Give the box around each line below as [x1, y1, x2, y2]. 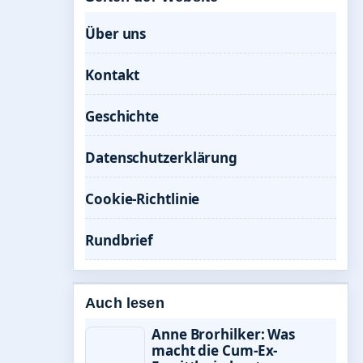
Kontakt [85, 66, 140, 84]
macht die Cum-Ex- [152, 341, 278, 360]
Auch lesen [85, 295, 164, 311]
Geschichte [85, 107, 159, 126]
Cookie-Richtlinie [85, 190, 200, 208]
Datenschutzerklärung [85, 148, 237, 167]
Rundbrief [85, 231, 154, 250]
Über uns [85, 24, 147, 43]
